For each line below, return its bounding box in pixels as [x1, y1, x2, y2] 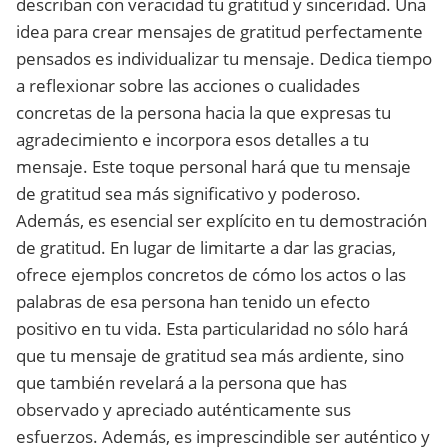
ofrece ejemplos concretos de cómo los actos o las [16, 263, 406, 286]
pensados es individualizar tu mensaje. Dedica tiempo [16, 47, 432, 70]
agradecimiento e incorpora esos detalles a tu [16, 128, 369, 151]
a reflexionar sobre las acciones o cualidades [16, 74, 360, 97]
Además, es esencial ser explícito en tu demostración [16, 209, 427, 232]
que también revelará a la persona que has [16, 371, 347, 394]
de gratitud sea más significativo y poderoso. [16, 182, 361, 205]
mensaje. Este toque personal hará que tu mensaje [16, 155, 411, 178]
